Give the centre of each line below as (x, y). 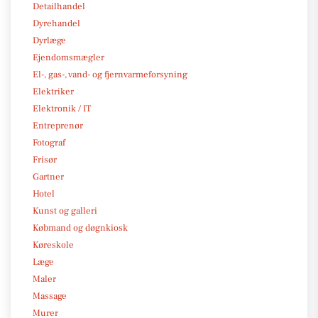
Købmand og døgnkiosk (80, 227)
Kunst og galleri (65, 210)
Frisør (45, 159)
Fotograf (49, 142)
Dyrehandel (56, 23)
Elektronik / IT (62, 108)
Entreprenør (58, 125)
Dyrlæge (49, 40)
